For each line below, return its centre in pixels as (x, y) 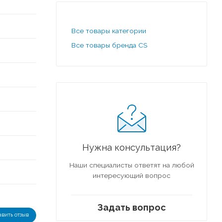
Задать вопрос (132, 207)
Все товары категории (109, 30)
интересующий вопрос (132, 175)
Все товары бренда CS (109, 45)
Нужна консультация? (132, 147)
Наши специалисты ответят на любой (132, 165)
